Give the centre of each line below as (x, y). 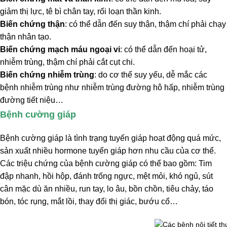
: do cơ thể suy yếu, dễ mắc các (151, 75)
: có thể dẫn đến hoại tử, (163, 50)
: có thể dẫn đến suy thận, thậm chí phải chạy (145, 24)
